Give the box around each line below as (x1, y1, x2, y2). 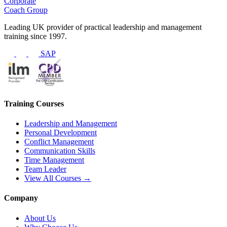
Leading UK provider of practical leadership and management (4, 23, 202, 32)
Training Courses (4, 99, 64, 108)
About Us (24, 213, 56, 222)
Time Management (24, 155, 84, 164)
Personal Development (24, 128, 97, 137)
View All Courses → (24, 173, 91, 182)
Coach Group (4, 6, 48, 15)
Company (4, 194, 38, 203)
